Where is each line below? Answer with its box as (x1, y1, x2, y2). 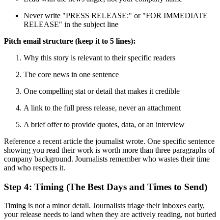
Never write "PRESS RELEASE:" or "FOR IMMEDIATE (24, 11, 208, 20)
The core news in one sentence (24, 70, 119, 79)
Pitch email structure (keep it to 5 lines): (4, 36, 136, 45)
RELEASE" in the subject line (24, 20, 118, 28)
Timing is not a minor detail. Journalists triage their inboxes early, (4, 201, 205, 210)
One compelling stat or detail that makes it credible (24, 86, 180, 95)
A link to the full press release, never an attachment (24, 103, 181, 112)
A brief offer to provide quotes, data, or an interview (24, 120, 185, 129)
